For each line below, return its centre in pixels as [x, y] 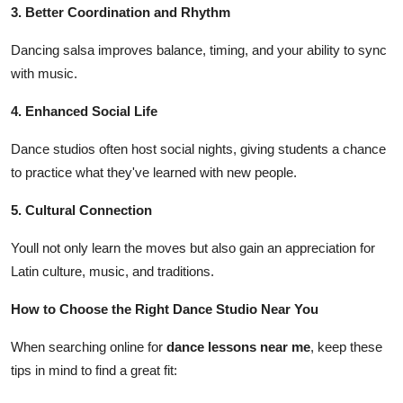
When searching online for [89, 346]
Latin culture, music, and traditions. [112, 271]
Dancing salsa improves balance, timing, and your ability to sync [199, 49]
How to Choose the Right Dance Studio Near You [165, 309]
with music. [44, 73]
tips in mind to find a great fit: [94, 370]
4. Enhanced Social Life [84, 111]
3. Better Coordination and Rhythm [121, 12]
